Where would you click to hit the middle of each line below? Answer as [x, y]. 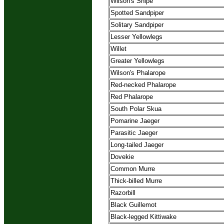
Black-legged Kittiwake [143, 217]
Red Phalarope [132, 97]
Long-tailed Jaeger [137, 145]
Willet [118, 49]
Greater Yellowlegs [137, 61]
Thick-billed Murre [136, 181]
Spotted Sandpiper [137, 13]
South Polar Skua [136, 109]
